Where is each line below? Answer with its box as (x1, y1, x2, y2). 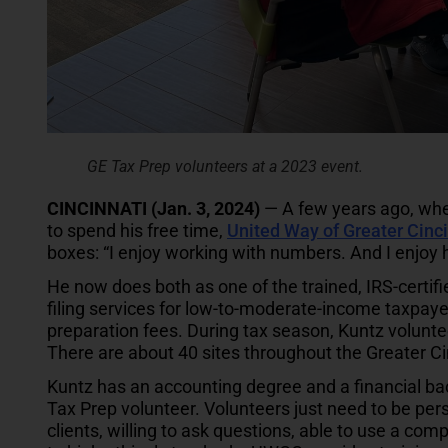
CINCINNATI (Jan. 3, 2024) (47, 197, 260, 219)
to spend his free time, (47, 219, 227, 241)
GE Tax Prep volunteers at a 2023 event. (87, 156, 363, 176)
